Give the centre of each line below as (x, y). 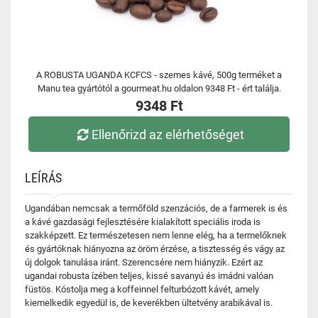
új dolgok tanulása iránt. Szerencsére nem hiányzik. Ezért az (144, 262)
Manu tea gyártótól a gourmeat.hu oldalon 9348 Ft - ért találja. (159, 88)
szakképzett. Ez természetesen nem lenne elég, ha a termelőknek (156, 235)
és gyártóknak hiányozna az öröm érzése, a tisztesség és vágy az (155, 249)
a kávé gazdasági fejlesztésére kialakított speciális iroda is (143, 222)
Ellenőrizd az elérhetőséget (168, 134)
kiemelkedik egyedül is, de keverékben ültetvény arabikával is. (149, 303)
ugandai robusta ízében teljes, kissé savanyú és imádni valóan (149, 276)
